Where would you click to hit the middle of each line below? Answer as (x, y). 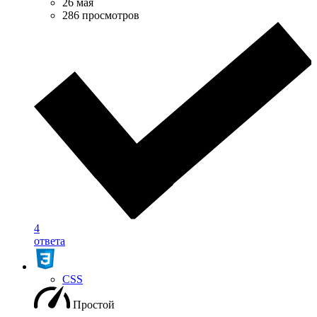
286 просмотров (101, 16)
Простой (94, 304)
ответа (50, 241)
